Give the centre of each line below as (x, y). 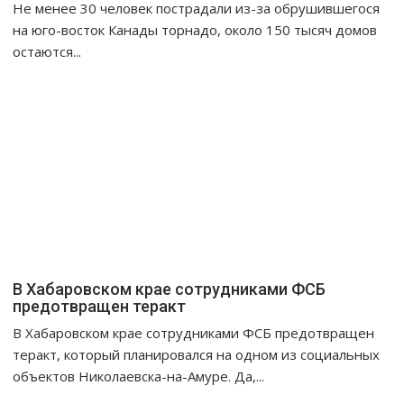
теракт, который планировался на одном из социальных (197, 355)
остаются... (47, 52)
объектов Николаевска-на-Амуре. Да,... (139, 376)
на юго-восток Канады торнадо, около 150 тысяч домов (195, 30)
